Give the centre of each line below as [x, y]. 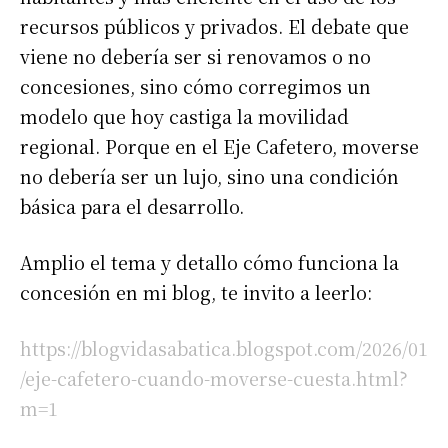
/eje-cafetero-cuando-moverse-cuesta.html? [214, 377]
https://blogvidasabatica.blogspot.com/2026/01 [224, 347]
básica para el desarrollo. [132, 205]
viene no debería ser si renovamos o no [195, 55]
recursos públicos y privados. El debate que [214, 25]
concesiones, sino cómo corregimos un [195, 85]
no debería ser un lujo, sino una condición [209, 175]
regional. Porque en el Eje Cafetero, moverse [219, 145]
